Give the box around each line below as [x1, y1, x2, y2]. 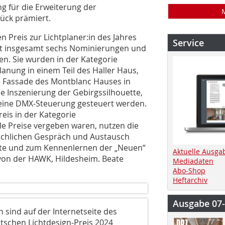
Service [173, 37, 204, 49]
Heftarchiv [173, 175, 207, 185]
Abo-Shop [173, 165, 205, 175]
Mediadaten [173, 156, 213, 166]
